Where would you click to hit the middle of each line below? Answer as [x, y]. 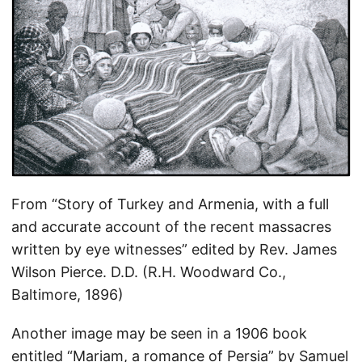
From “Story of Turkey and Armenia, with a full [170, 204]
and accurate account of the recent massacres [171, 227]
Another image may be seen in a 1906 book [159, 334]
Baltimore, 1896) [67, 295]
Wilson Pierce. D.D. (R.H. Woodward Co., [149, 272]
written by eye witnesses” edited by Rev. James [174, 250]
